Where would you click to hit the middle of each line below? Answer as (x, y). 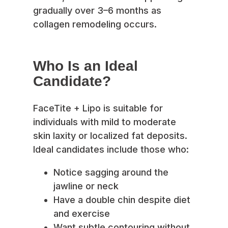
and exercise (82, 213)
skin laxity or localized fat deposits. (110, 135)
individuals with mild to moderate (105, 122)
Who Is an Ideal (85, 66)
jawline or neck (86, 186)
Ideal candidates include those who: (111, 149)
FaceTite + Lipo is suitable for (98, 108)
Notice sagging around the (111, 172)
